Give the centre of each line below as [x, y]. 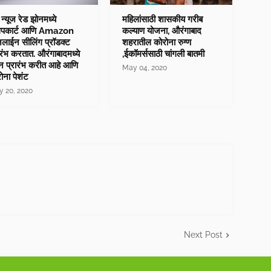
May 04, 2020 [145, 68]
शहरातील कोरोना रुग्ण [157, 43]
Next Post [203, 235]
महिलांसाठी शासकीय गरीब [163, 20]
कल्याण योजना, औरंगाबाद [162, 31]
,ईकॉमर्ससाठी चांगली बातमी [164, 54]
